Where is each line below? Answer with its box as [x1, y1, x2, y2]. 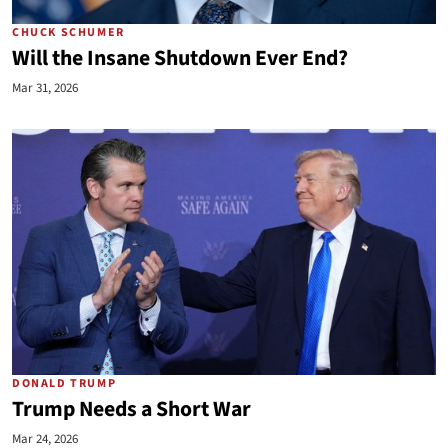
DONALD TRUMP [12, 375, 117, 392]
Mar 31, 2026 [12, 79, 78, 97]
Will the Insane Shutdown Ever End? [12, 43, 348, 74]
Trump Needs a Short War [12, 394, 251, 425]
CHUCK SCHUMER [12, 24, 125, 41]
